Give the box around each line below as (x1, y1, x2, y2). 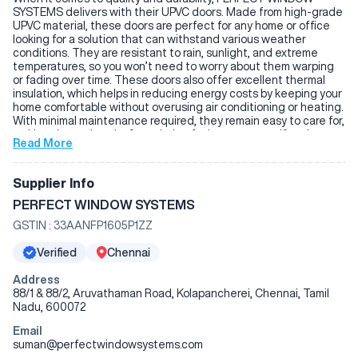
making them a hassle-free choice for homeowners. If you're (13, 129, 319, 140)
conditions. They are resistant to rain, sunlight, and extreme (13, 47, 318, 58)
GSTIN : (13, 220, 54, 231)
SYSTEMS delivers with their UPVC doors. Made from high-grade (13, 6, 343, 18)
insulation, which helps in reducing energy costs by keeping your (13, 88, 342, 99)
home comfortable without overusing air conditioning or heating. (13, 101, 344, 113)
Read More (13, 137, 73, 149)
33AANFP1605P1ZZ (54, 220, 153, 231)
